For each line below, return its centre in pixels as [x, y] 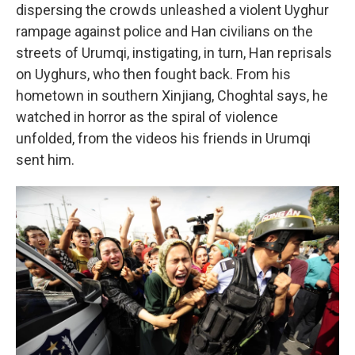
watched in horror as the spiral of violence [147, 116]
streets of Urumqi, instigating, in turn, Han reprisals [174, 52]
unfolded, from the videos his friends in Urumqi [163, 138]
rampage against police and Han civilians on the [164, 31]
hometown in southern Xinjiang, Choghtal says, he [172, 95]
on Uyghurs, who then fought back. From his [153, 74]
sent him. [45, 159]
